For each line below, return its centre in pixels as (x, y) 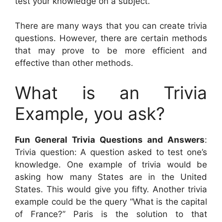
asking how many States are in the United (111, 177)
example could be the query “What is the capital (111, 201)
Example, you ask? (90, 113)
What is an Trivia (111, 92)
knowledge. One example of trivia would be (111, 164)
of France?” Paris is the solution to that (111, 214)
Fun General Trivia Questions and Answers (110, 139)
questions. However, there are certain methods (111, 38)
